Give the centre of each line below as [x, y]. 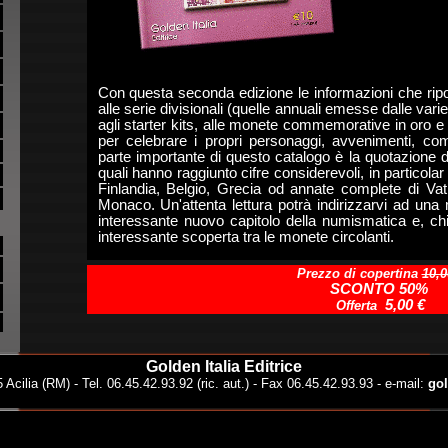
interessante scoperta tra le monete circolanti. [245, 237]
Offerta [358, 305]
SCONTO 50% [380, 289]
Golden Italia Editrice [224, 366]
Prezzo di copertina [359, 273]
